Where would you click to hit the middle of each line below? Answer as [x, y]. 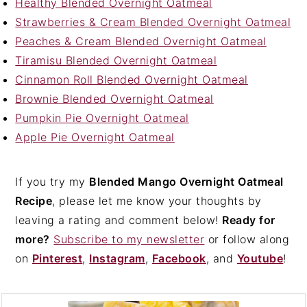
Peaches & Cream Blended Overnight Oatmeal [141, 41]
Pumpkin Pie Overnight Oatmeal [102, 118]
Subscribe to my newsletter [129, 239]
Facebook [179, 258]
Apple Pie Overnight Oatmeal [95, 137]
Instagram [117, 258]
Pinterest [57, 258]
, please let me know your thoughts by [157, 200]
